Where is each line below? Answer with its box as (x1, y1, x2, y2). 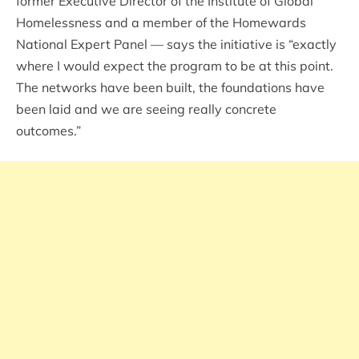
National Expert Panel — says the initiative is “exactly (16, 36, 337, 53)
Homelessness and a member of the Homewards (16, 14, 306, 31)
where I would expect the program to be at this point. (16, 58, 333, 75)
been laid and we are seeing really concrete (16, 101, 276, 118)
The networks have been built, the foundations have (16, 79, 325, 96)
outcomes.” (16, 123, 81, 139)
